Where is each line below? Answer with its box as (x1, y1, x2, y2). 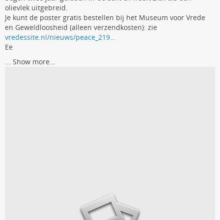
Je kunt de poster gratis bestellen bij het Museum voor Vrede (5, 13, 205, 22)
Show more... (13, 57, 55, 66)
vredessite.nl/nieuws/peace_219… (5, 32, 115, 42)
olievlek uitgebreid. (5, 3, 68, 12)
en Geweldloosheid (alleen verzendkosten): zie (5, 23, 157, 32)
